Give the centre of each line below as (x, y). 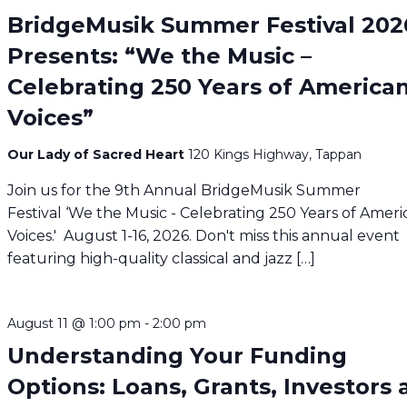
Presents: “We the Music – (160, 55)
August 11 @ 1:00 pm (74, 323)
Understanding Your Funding (178, 355)
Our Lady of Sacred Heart (98, 154)
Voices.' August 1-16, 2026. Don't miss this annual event (204, 235)
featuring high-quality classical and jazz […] (162, 258)
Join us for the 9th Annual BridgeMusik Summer (184, 190)
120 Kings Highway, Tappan (275, 154)
